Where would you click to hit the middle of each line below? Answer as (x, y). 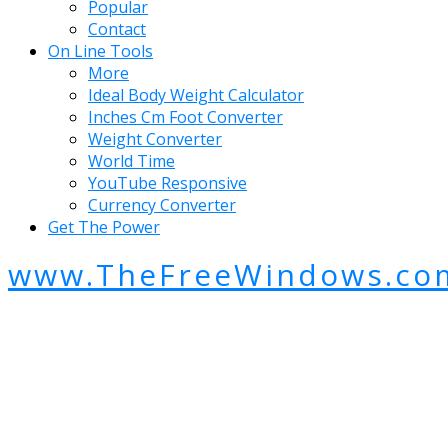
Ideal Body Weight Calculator (196, 95)
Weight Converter (155, 139)
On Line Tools (100, 51)
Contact (117, 29)
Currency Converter (162, 205)
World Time (131, 161)
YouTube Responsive (167, 183)
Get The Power (104, 227)
